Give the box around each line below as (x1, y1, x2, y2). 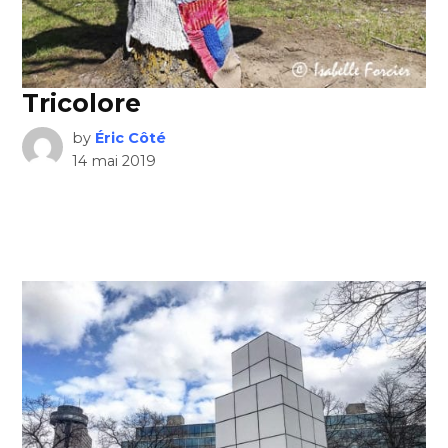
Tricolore (22, 87, 142, 118)
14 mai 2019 (71, 151, 156, 170)
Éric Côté (94, 128, 166, 147)
